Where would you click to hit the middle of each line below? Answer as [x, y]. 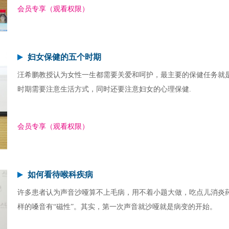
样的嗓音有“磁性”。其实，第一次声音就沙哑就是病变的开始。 [117, 207]
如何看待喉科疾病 [60, 175]
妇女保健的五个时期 [64, 57]
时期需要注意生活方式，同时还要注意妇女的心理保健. [104, 89]
